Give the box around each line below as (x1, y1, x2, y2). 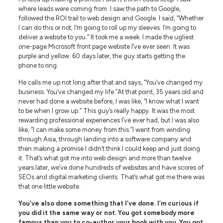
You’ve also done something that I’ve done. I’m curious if (18, 199, 199, 207)
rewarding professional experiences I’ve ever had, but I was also (18, 116, 199, 124)
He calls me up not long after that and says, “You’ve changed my (18, 78, 203, 86)
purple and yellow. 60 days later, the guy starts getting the (18, 52, 185, 60)
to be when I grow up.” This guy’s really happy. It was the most (18, 107, 195, 114)
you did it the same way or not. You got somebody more (18, 209, 195, 217)
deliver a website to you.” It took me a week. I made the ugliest (18, 33, 194, 41)
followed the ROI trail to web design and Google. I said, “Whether (18, 14, 204, 22)
